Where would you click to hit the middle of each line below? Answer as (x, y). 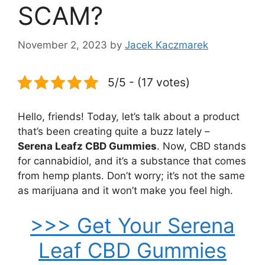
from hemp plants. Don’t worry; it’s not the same (131, 175)
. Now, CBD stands (201, 146)
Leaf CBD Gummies (132, 250)
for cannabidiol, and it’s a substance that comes (132, 161)
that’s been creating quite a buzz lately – (114, 131)
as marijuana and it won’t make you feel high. (125, 190)
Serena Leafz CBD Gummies (87, 146)
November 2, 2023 (62, 45)
